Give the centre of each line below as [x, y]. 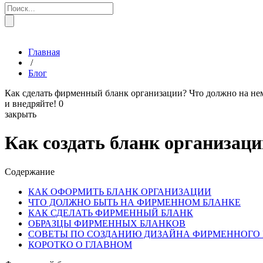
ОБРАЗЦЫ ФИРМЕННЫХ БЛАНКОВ [107, 223]
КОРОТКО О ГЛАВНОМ [80, 244]
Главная [44, 52]
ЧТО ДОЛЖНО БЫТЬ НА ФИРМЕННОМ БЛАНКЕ [134, 202]
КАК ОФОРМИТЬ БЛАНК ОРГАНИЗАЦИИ [120, 191]
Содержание [30, 171]
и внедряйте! [31, 103]
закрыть [21, 114]
